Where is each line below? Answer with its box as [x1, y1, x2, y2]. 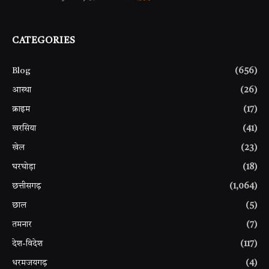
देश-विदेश [12, 239, 43, 248]
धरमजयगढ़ [12, 258, 47, 267]
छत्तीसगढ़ [12, 181, 41, 190]
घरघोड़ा [12, 162, 35, 171]
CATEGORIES [12, 36, 76, 46]
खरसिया [12, 124, 36, 133]
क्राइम [12, 104, 30, 113]
